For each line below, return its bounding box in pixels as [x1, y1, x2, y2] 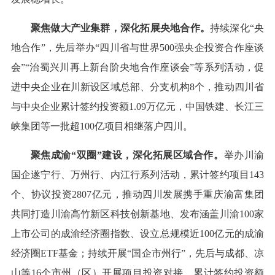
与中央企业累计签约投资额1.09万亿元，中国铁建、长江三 [10, 101, 265, 112]
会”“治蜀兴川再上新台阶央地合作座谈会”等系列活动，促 [10, 62, 265, 73]
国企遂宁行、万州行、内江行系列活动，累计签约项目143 [10, 169, 265, 180]
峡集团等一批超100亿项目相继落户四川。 [10, 121, 193, 132]
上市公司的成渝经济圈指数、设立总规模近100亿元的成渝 [10, 228, 265, 239]
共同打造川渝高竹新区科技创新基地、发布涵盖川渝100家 [10, 209, 265, 220]
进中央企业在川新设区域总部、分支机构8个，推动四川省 [10, 82, 265, 93]
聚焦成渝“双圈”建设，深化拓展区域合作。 [30, 150, 224, 161]
